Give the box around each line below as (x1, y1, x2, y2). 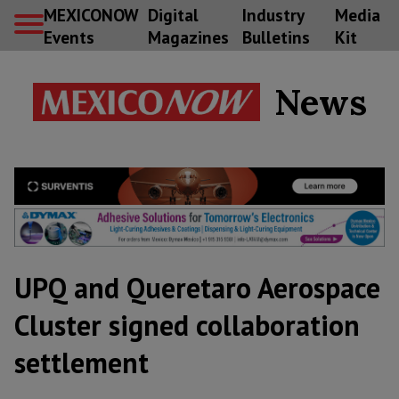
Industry (241, 3, 304, 26)
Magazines (147, 25, 229, 48)
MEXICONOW (44, 3, 138, 26)
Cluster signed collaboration (14, 306, 360, 345)
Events (44, 25, 94, 48)
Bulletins (241, 25, 310, 48)
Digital (147, 3, 199, 26)
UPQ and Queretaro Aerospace (14, 269, 380, 307)
